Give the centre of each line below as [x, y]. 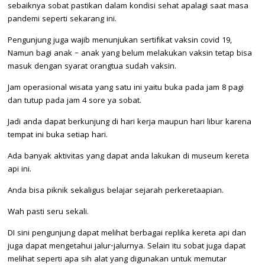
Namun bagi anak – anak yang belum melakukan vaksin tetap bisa [130, 54]
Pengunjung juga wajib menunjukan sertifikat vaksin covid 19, [120, 41]
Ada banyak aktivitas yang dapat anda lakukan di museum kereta [128, 156]
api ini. [20, 169]
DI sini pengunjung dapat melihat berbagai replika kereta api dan [127, 233]
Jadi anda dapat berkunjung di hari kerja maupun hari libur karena [130, 122]
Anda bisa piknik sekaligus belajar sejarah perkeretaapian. [116, 191]
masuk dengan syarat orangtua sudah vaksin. [92, 67]
